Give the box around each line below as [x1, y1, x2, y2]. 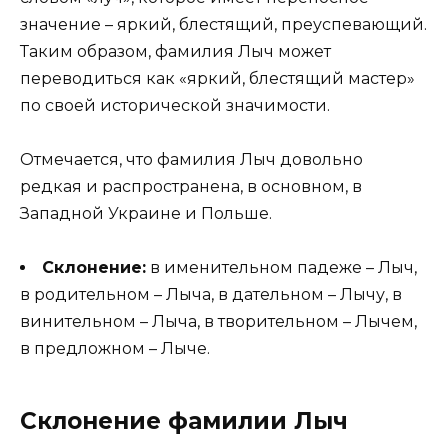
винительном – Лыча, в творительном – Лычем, [20, 312, 417, 332]
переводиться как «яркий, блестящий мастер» [20, 68, 415, 88]
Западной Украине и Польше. [20, 204, 272, 224]
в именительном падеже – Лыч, [146, 258, 417, 278]
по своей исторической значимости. [20, 95, 330, 115]
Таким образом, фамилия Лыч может [20, 41, 331, 61]
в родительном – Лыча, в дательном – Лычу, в [20, 285, 402, 305]
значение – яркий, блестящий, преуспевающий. [20, 14, 427, 34]
